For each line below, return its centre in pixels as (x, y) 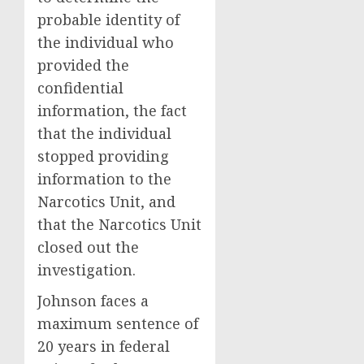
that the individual (104, 133)
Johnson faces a (93, 301)
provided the (83, 65)
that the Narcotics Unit (119, 224)
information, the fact (112, 110)
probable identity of (108, 19)
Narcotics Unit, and (106, 201)
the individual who (106, 42)
